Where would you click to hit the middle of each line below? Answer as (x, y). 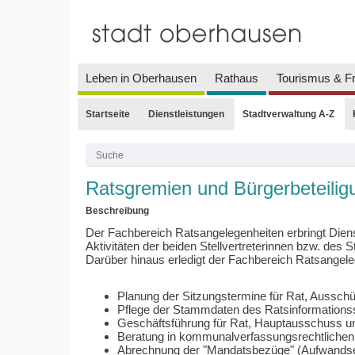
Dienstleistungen (186, 114)
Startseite (107, 114)
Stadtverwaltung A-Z (288, 114)
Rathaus (236, 78)
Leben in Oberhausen (141, 78)
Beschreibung (117, 211)
